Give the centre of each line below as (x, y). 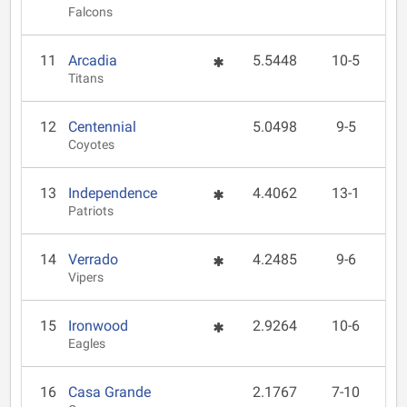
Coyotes (92, 145)
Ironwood (99, 326)
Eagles (87, 344)
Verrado (94, 259)
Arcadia (93, 60)
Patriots (91, 211)
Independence (113, 193)
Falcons (91, 12)
